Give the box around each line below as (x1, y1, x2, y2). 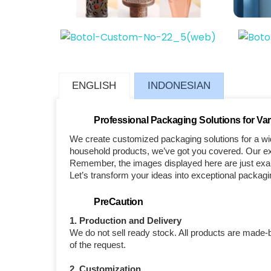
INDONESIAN (147, 80, 211, 92)
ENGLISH (72, 80, 117, 92)
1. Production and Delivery (70, 215, 182, 226)
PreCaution (94, 196, 143, 207)
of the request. (70, 239, 126, 250)
